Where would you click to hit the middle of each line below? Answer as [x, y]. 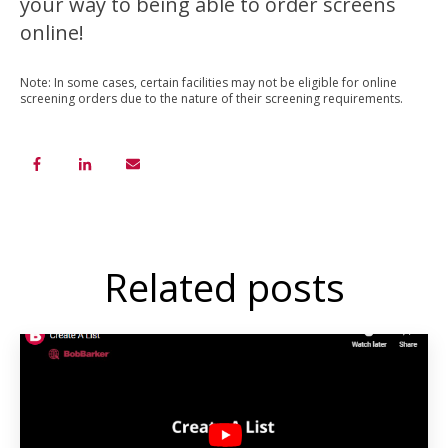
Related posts [224, 286]
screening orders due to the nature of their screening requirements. [211, 98]
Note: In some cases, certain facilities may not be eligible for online [208, 82]
